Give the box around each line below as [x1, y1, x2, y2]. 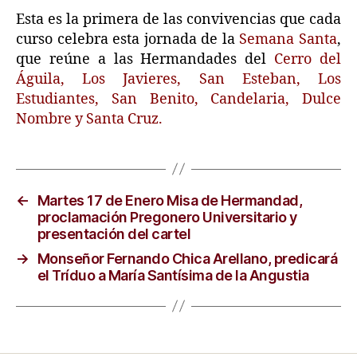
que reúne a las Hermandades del [16, 49, 267, 69]
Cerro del [266, 49, 342, 69]
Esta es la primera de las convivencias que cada [16, 10, 341, 29]
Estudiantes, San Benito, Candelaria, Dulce [16, 89, 341, 108]
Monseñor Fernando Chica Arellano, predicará [37, 249, 338, 267]
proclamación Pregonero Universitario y [37, 208, 297, 226]
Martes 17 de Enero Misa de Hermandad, [37, 191, 303, 209]
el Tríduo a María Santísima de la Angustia [37, 266, 309, 284]
